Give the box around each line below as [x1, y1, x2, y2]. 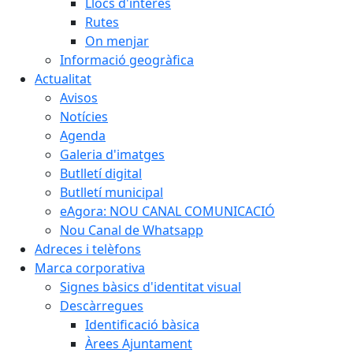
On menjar [85, 32, 149, 50]
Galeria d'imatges [60, 146, 165, 163]
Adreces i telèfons [35, 240, 141, 258]
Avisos [60, 89, 98, 106]
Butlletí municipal [60, 184, 163, 201]
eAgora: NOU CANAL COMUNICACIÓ [60, 203, 275, 220]
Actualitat [35, 70, 91, 87]
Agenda [60, 127, 106, 144]
